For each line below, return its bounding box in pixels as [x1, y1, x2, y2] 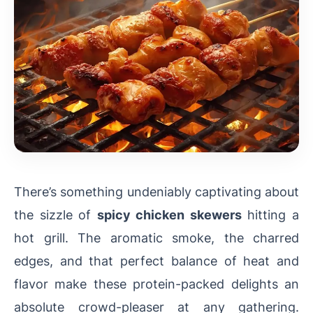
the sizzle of [14, 207, 97, 223]
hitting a [241, 207, 300, 223]
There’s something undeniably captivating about [14, 184, 299, 200]
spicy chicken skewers [96, 207, 242, 223]
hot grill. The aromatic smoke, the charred [14, 230, 299, 246]
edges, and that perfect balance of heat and [14, 253, 299, 269]
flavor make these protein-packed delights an [14, 276, 299, 292]
